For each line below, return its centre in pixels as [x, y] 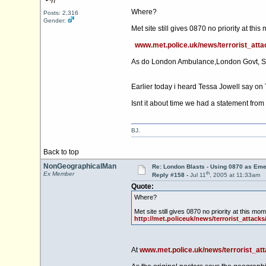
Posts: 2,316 [61, 13]
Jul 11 [198, 175]
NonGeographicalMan [80, 166]
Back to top [61, 152]
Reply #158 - [171, 175]
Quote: [142, 187]
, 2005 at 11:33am [235, 175]
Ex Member [58, 174]
